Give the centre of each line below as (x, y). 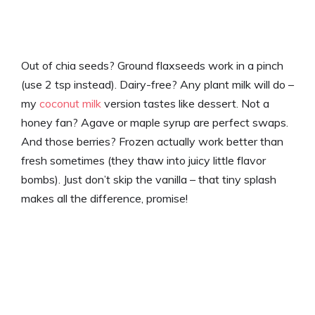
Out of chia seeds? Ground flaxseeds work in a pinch (152, 65)
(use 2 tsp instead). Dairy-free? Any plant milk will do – (157, 84)
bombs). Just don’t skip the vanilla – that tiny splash (149, 179)
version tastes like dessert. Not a (185, 103)
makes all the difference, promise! (104, 198)
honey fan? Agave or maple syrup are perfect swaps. (155, 122)
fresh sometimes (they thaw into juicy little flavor (143, 160)
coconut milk (70, 103)
